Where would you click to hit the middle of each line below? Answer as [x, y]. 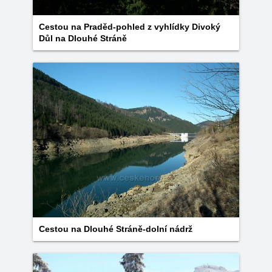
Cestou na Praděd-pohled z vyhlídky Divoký [130, 27]
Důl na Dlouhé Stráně [83, 38]
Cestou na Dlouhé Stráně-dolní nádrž [116, 229]
